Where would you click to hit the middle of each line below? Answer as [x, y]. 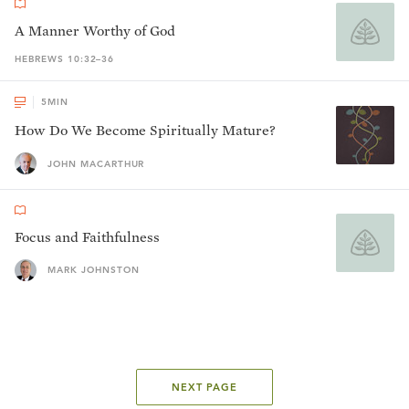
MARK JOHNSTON [94, 270]
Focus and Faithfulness [87, 237]
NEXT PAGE [204, 387]
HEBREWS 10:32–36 [65, 59]
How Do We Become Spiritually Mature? [145, 130]
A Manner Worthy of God [95, 31]
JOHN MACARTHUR [96, 163]
